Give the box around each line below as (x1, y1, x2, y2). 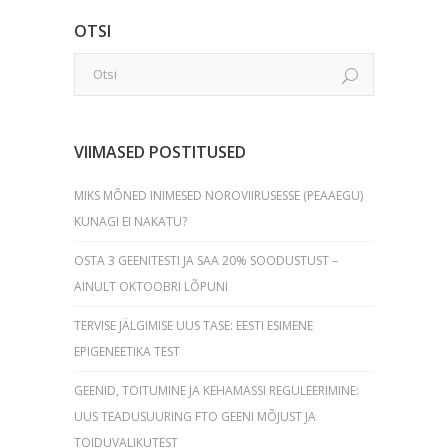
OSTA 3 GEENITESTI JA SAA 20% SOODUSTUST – (74, 251, 338, 269)
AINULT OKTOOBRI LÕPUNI (74, 277, 228, 295)
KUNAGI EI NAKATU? (74, 212, 187, 230)
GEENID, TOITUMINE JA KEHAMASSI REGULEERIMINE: (74, 381, 359, 399)
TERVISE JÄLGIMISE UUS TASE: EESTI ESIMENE (74, 316, 313, 334)
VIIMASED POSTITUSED (74, 140, 246, 163)
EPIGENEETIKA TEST (74, 342, 180, 360)
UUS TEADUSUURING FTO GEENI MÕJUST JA (74, 407, 316, 425)
